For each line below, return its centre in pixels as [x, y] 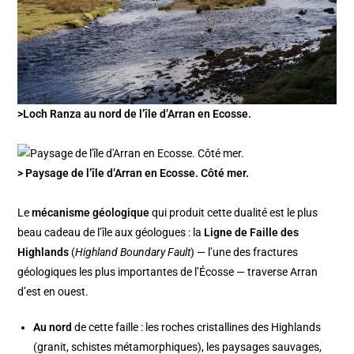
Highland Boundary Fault [133, 252]
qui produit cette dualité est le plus [234, 213]
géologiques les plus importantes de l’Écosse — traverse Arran [168, 272]
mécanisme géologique [91, 213]
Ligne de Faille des [252, 233]
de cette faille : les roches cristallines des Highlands [197, 328]
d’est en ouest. [53, 292]
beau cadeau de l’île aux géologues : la [111, 233]
